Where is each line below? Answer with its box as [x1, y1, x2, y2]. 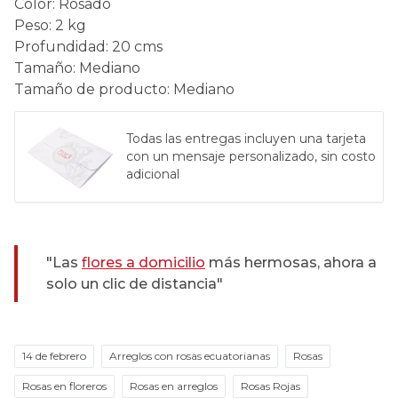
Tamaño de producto [14, 81, 167, 98]
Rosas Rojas [241, 378, 300, 393]
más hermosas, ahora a [205, 253, 377, 271]
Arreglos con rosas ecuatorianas [109, 348, 270, 362]
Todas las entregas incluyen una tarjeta [125, 131, 366, 147]
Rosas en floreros [22, 378, 107, 393]
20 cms [112, 38, 163, 55]
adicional [125, 166, 179, 183]
